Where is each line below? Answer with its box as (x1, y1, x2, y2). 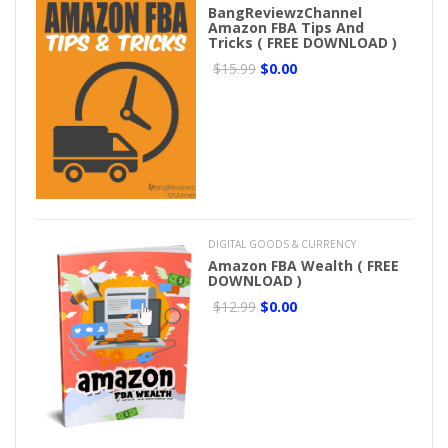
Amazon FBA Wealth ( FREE (208, 255, 399, 275)
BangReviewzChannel (208, 2, 362, 22)
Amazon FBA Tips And (208, 17, 364, 37)
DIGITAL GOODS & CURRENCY (208, 236, 356, 251)
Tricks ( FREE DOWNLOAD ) (208, 32, 397, 52)
